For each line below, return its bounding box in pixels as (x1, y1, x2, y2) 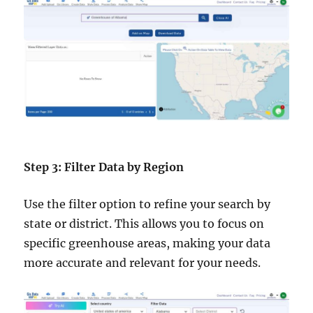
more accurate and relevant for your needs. (24, 256, 261, 270)
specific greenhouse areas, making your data (24, 236, 271, 251)
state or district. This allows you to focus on (24, 217, 265, 231)
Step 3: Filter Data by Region (24, 160, 184, 175)
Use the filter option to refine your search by (24, 197, 271, 212)
